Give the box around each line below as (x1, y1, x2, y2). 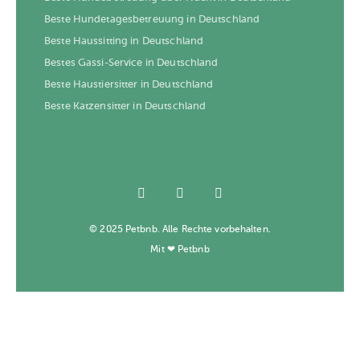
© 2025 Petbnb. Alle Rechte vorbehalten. (89, 223, 271, 235)
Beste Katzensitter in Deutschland (44, 100, 207, 112)
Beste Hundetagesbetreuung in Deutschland (44, 13, 260, 26)
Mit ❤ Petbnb (150, 243, 210, 256)
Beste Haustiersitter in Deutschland (44, 78, 214, 91)
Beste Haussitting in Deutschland (44, 35, 204, 47)
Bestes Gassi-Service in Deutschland (44, 56, 219, 69)
